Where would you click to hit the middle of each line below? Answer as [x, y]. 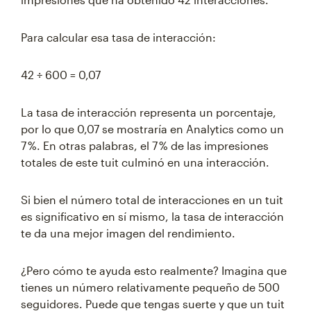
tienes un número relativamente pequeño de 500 [150, 287]
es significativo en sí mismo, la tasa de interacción [152, 216]
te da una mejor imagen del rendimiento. [128, 233]
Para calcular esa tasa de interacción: [118, 37]
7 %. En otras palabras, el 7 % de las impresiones [145, 145]
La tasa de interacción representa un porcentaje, [149, 112]
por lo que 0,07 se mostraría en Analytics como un [152, 129]
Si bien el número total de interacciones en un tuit [152, 200]
